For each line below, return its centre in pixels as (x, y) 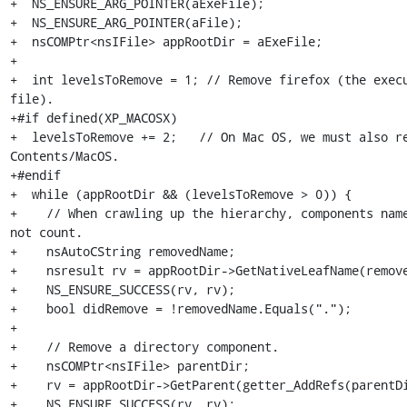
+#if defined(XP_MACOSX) (93, 118)
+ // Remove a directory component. (144, 347)
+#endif (35, 175)
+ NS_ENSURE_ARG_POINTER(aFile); (126, 22)
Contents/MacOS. (64, 156)
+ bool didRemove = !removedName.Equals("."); (180, 308)
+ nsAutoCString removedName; (122, 251)
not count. (46, 232)
